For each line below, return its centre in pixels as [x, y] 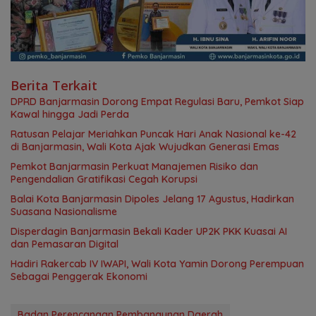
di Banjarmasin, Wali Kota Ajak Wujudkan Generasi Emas [145, 147]
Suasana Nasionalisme [64, 212]
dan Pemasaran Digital [65, 244]
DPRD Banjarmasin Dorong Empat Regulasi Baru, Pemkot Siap [157, 102]
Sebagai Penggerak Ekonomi [79, 277]
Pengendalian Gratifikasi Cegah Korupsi [104, 180]
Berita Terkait [54, 86]
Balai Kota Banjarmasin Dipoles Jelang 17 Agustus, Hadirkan [152, 199]
